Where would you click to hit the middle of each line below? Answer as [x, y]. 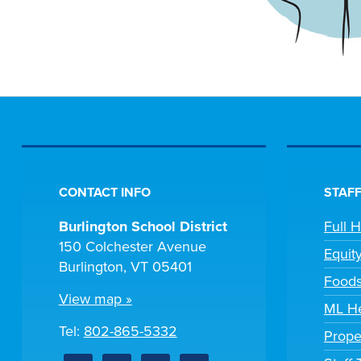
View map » [95, 299]
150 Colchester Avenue [132, 246]
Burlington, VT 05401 [125, 266]
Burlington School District [143, 226]
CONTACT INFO [104, 192]
